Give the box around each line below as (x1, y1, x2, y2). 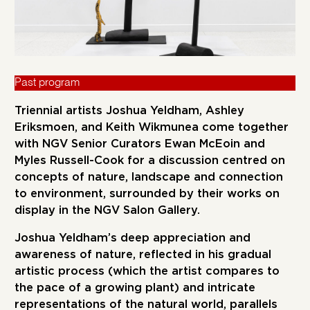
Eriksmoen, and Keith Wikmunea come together (15, 121, 289, 133)
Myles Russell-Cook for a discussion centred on (15, 154, 286, 166)
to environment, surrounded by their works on (15, 188, 280, 199)
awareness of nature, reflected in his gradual (15, 249, 272, 261)
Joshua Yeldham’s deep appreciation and (15, 232, 251, 244)
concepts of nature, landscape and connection (15, 171, 284, 183)
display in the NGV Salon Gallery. (15, 204, 201, 216)
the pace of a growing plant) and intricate (15, 282, 256, 294)
